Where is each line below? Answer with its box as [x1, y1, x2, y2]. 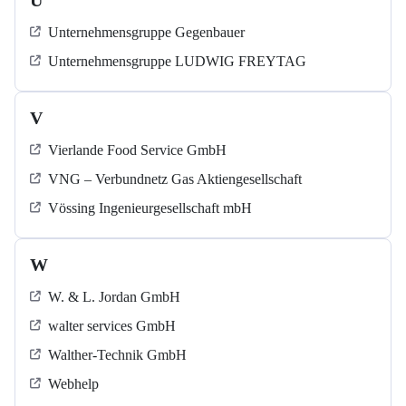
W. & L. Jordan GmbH [48, 289, 180, 305]
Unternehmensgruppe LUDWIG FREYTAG [48, 53, 306, 70]
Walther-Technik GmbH [48, 347, 187, 363]
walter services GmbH [48, 318, 176, 334]
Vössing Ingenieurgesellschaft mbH [48, 200, 252, 217]
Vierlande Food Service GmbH [48, 142, 227, 159]
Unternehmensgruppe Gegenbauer [48, 24, 245, 41]
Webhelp [48, 376, 99, 392]
